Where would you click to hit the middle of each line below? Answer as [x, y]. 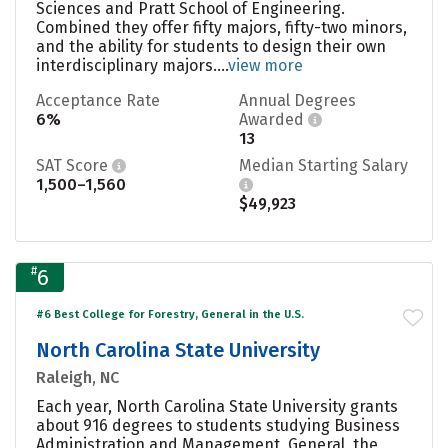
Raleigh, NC [77, 377]
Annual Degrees [297, 100]
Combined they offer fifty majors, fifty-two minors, [221, 27]
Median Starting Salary [323, 165]
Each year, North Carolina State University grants [217, 406]
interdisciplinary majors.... [132, 65]
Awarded [273, 119]
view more [265, 65]
